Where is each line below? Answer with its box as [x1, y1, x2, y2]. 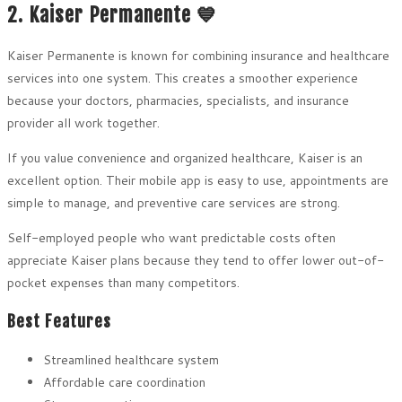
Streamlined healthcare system [43, 350, 219, 369]
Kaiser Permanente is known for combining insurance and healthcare [7, 46, 389, 65]
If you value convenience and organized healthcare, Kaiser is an [7, 148, 363, 167]
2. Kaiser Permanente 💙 [7, 2, 217, 27]
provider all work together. [7, 113, 160, 132]
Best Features [7, 310, 111, 331]
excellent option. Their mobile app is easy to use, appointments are [7, 170, 389, 189]
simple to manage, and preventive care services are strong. [7, 193, 340, 212]
